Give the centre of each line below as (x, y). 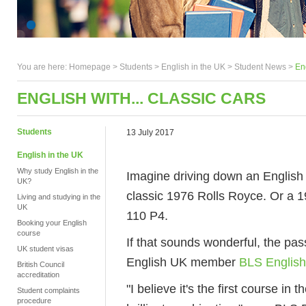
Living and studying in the (59, 197)
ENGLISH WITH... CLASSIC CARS (141, 98)
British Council (41, 264)
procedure (34, 301)
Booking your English (52, 223)
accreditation (38, 275)
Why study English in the (58, 171)
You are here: (43, 67)
